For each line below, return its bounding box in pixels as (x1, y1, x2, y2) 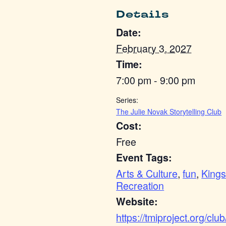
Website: (116, 194, 158, 208)
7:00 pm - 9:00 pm (116, 72, 196, 87)
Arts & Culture (116, 165, 178, 181)
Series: (116, 94, 139, 105)
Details (116, 7, 170, 21)
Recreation (116, 178, 164, 193)
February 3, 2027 (116, 40, 192, 55)
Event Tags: (116, 150, 173, 164)
